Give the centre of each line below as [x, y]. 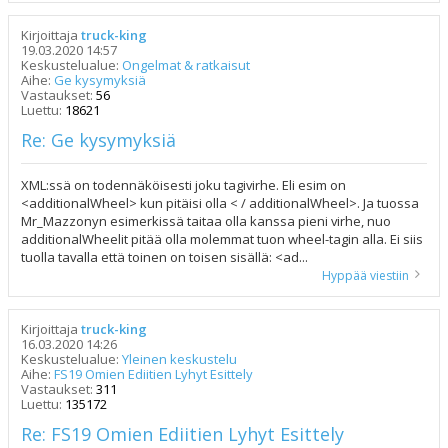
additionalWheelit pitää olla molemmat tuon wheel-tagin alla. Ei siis [222, 238]
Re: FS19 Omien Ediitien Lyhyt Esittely [182, 433]
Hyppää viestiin [365, 275]
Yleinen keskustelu [179, 358]
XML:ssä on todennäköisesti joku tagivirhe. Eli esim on [183, 184]
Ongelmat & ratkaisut [186, 64]
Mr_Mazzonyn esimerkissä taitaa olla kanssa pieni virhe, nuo [206, 220]
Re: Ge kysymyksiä [98, 139]
